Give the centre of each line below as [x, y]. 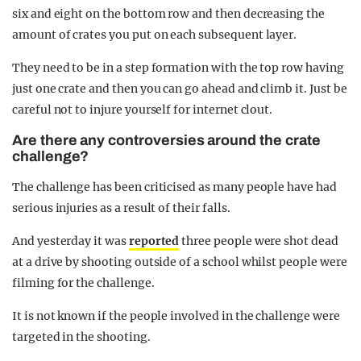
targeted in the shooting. [81, 337]
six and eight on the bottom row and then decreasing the [168, 14]
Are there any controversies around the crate [166, 140]
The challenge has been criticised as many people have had [174, 187]
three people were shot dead [259, 241]
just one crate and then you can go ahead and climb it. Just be [180, 89]
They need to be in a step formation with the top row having [178, 68]
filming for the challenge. [83, 283]
